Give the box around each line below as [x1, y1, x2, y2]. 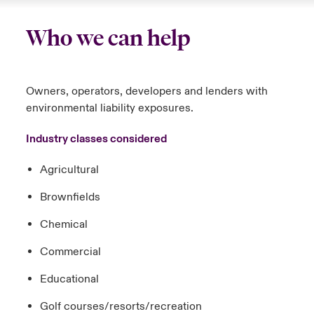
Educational [39, 272, 99, 287]
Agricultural [39, 163, 99, 177]
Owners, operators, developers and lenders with [25, 84, 268, 99]
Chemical [39, 217, 88, 232]
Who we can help [25, 25, 191, 52]
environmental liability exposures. [25, 101, 193, 116]
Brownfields [39, 190, 100, 205]
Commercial [39, 245, 101, 259]
